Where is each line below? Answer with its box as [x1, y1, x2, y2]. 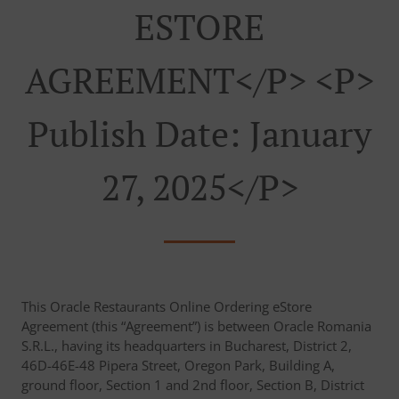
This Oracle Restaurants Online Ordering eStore [21, 297, 312, 315]
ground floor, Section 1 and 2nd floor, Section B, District [21, 376, 364, 394]
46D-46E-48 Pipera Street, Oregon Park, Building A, [21, 356, 335, 374]
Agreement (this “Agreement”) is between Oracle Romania [21, 317, 371, 335]
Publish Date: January [28, 110, 371, 157]
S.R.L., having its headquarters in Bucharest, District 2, [21, 337, 352, 354]
